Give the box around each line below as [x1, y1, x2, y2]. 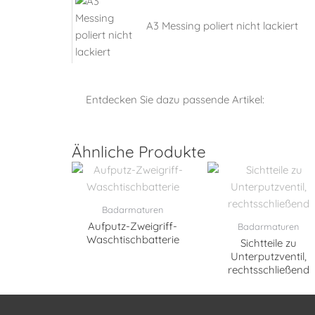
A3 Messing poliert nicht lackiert [146, 19, 298, 33]
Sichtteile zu [240, 236, 297, 250]
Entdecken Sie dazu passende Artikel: [86, 93, 264, 107]
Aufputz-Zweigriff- [88, 219, 178, 233]
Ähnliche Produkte [72, 141, 206, 162]
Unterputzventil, [230, 249, 307, 263]
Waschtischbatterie [86, 232, 179, 246]
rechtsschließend [227, 262, 309, 276]
